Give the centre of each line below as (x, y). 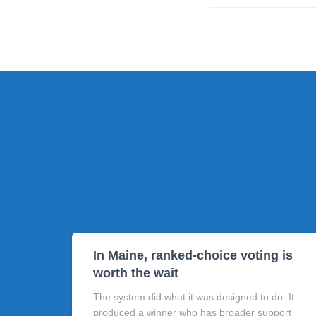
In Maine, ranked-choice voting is (193, 255)
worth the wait (136, 273)
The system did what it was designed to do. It (194, 297)
